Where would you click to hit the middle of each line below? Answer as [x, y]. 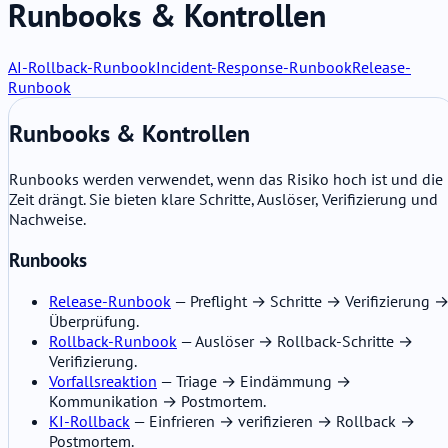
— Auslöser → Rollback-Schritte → [295, 340]
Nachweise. [47, 219]
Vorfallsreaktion [103, 380]
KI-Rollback [89, 420]
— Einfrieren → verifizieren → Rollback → [272, 420]
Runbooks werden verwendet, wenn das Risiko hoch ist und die [226, 179]
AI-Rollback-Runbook [82, 67]
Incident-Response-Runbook [254, 67]
